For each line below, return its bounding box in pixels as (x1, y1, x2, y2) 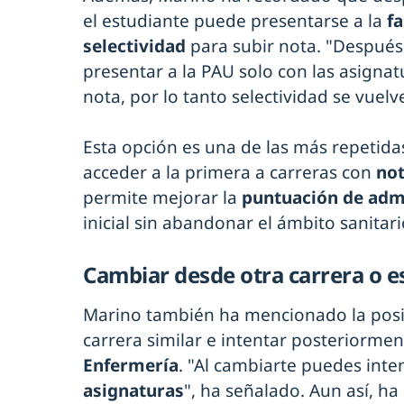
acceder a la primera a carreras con (83, 161, 376, 185)
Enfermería (83, 353, 179, 378)
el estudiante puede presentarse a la (83, 9, 387, 33)
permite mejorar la (83, 186, 242, 210)
